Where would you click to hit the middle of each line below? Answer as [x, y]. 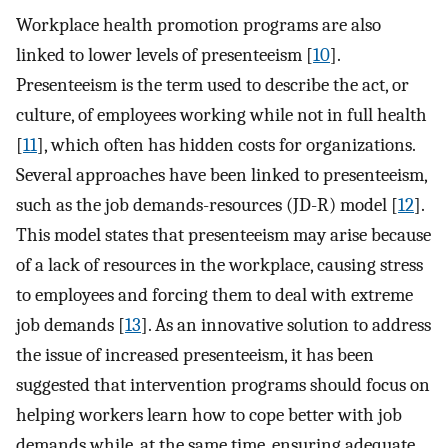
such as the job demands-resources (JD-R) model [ [207, 204]
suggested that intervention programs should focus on [223, 384]
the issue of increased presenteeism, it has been [195, 354]
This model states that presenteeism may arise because [223, 234]
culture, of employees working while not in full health [221, 114]
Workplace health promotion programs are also [198, 24]
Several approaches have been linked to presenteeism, [221, 174]
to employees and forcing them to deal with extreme [214, 294]
